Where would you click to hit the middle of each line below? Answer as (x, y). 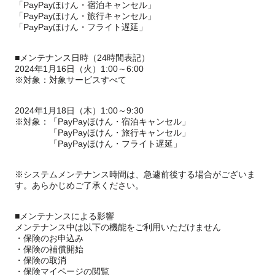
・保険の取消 (41, 260)
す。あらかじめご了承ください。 (79, 185)
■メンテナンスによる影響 (64, 216)
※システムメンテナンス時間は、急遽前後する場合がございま (135, 174)
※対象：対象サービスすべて (71, 80)
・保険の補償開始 (49, 249)
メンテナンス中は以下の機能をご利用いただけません (118, 227)
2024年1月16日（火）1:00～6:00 (79, 69)
